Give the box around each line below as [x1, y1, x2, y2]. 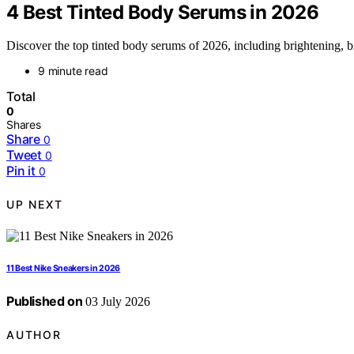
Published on [6, 293, 83, 310]
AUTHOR [6, 327, 62, 341]
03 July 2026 [82, 295, 151, 309]
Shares [6, 118, 41, 132]
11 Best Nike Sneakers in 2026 [6, 263, 121, 274]
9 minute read [38, 64, 108, 78]
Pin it [6, 163, 36, 179]
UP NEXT [6, 197, 63, 211]
